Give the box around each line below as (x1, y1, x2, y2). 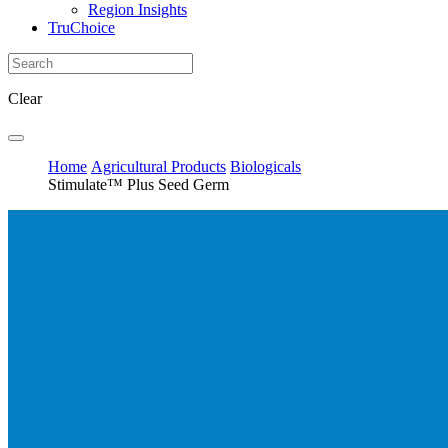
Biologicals (230, 157, 301, 175)
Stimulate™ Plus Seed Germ (48, 175, 229, 193)
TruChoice (48, 18, 115, 36)
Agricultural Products (91, 157, 226, 175)
